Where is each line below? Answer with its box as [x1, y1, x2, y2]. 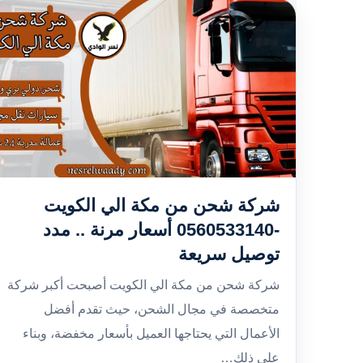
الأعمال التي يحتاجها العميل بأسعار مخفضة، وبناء [23, 327, 280, 340]
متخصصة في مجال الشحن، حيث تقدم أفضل [44, 302, 280, 316]
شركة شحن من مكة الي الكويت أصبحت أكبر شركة [7, 278, 280, 292]
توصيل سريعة [178, 244, 280, 264]
